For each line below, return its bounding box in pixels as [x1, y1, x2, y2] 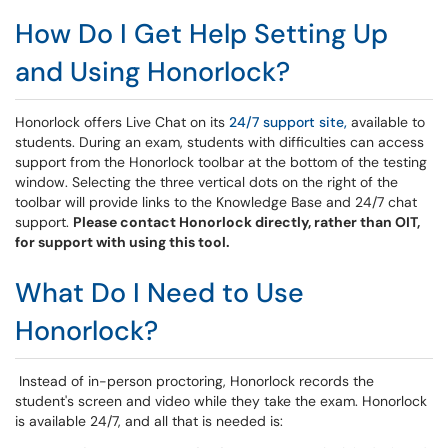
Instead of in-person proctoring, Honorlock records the [15, 372, 374, 390]
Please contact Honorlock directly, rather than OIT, [73, 213, 420, 231]
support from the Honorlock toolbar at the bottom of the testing [15, 153, 427, 171]
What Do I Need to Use [15, 275, 304, 310]
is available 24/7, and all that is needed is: [15, 412, 283, 430]
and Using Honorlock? [15, 54, 290, 89]
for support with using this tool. [15, 233, 230, 251]
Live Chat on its [122, 113, 229, 131]
